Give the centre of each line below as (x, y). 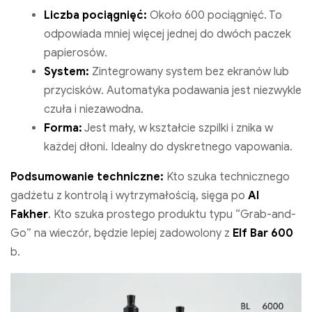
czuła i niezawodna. (94, 110)
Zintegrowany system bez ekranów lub (189, 72)
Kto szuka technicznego (227, 177)
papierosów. (76, 53)
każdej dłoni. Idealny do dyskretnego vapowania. (168, 147)
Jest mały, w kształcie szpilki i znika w (178, 128)
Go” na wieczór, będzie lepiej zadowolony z (122, 234)
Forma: (63, 128)
